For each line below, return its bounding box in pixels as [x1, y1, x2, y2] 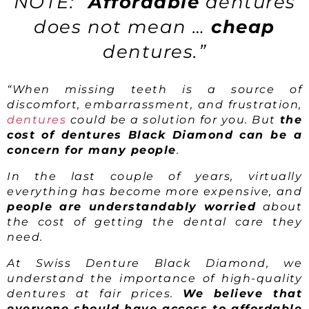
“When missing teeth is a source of [7, 82, 302, 96]
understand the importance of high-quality [7, 271, 302, 285]
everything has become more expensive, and [7, 184, 302, 198]
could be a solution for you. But [66, 112, 280, 126]
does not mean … [34, 15, 212, 38]
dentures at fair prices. [7, 286, 183, 300]
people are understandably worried [7, 199, 257, 213]
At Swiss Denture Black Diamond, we [7, 256, 302, 270]
